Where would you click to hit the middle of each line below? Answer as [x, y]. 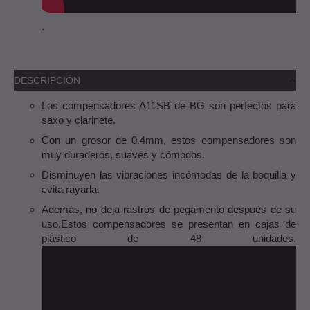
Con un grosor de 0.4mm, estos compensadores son [169, 140]
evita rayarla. [71, 189]
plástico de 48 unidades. [169, 238]
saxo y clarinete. [79, 120]
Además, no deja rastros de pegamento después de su [169, 209]
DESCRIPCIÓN [47, 80]
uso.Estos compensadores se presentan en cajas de [169, 224]
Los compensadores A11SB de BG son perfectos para [169, 105]
